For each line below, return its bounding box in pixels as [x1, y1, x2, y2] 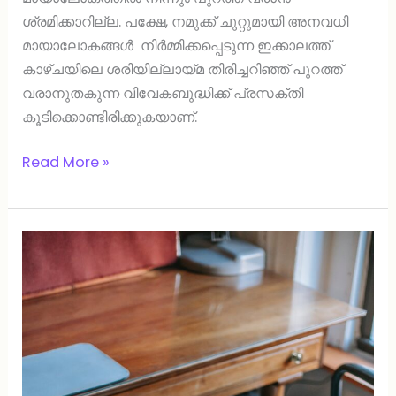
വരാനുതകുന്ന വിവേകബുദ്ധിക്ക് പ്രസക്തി [22, 82, 304, 103]
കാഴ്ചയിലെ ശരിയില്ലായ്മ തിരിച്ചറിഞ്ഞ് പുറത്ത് [22, 58, 344, 80]
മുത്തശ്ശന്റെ [21, 231, 97, 252]
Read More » [22, 152, 110, 173]
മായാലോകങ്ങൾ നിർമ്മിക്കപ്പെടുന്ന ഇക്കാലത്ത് [22, 34, 331, 56]
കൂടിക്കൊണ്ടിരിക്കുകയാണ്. [22, 106, 205, 127]
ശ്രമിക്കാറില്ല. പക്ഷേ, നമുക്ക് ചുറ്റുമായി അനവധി [22, 11, 349, 32]
